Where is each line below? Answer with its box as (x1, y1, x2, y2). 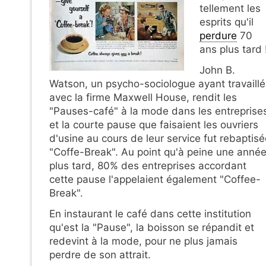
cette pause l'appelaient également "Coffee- (49, 173, 261, 186)
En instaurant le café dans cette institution (49, 208, 251, 220)
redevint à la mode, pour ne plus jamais (49, 235, 237, 248)
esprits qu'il (199, 16, 254, 28)
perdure (199, 30, 237, 42)
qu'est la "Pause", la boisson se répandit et (49, 221, 254, 234)
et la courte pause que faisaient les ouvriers (49, 119, 258, 131)
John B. (199, 64, 235, 77)
